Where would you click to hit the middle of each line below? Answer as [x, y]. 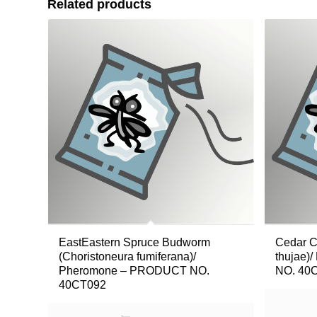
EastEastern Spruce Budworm [134, 243]
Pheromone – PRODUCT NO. [134, 271]
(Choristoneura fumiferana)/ [127, 257]
